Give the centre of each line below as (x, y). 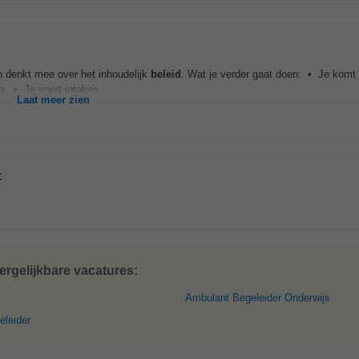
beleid (166, 74)
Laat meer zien (53, 100)
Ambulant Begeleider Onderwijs (258, 298)
